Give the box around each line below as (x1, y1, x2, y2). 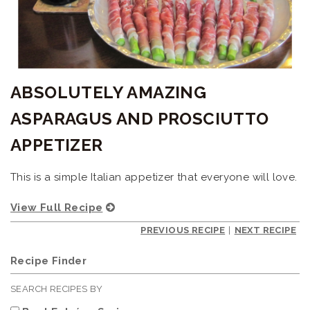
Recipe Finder (10, 255, 87, 268)
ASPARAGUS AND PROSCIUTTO (10, 109, 269, 129)
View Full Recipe (10, 201, 103, 215)
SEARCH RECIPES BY (10, 284, 103, 295)
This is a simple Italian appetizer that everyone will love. (10, 171, 298, 184)
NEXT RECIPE (234, 225, 296, 236)
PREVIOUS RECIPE (140, 225, 226, 236)
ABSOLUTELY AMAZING (10, 82, 207, 103)
